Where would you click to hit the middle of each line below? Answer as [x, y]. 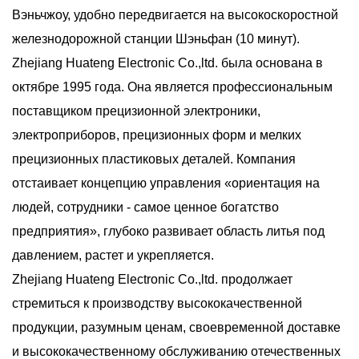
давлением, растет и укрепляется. [113, 255]
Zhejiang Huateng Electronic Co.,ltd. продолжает [152, 279]
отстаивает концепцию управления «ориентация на [166, 183]
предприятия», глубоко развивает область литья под [168, 231]
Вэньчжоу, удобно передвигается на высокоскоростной [175, 14]
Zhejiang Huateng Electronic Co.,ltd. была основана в [167, 63]
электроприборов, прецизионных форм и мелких [157, 135]
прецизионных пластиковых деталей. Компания [154, 159]
